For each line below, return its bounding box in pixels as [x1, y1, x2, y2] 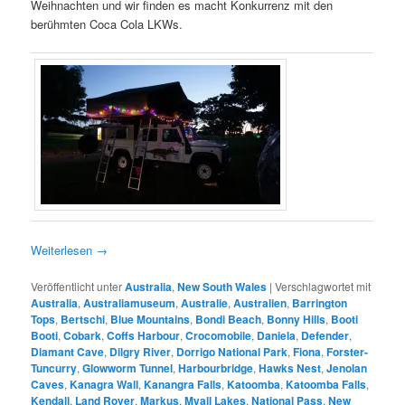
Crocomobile [185, 327, 252, 344]
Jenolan [326, 360, 368, 377]
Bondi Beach [195, 311, 262, 328]
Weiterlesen [31, 241, 97, 259]
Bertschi [61, 311, 106, 328]
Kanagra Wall [70, 376, 139, 393]
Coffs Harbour [107, 327, 181, 344]
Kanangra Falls [144, 376, 222, 393]
